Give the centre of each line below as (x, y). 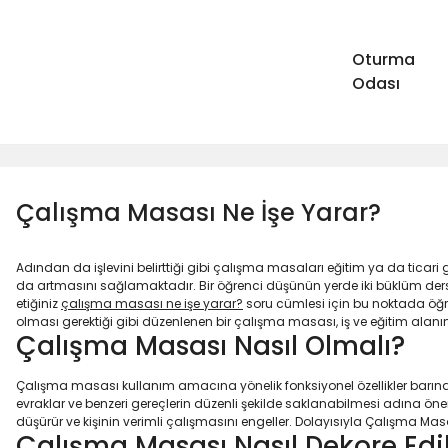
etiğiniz (38, 303)
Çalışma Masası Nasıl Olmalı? (210, 346)
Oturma (383, 59)
